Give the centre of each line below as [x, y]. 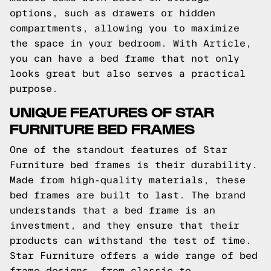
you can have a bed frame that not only [125, 58]
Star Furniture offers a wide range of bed [134, 256]
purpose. [34, 89]
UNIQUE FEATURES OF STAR [112, 111]
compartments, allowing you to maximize [125, 28]
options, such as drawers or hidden [113, 13]
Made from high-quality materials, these [128, 180]
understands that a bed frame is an [113, 210]
